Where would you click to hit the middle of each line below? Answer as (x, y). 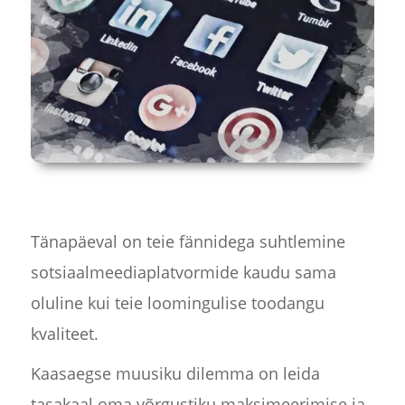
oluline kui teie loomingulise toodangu (177, 303)
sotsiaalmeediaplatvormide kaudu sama (183, 273)
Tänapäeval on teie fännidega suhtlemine (188, 242)
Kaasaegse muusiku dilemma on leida (175, 374)
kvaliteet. (64, 334)
